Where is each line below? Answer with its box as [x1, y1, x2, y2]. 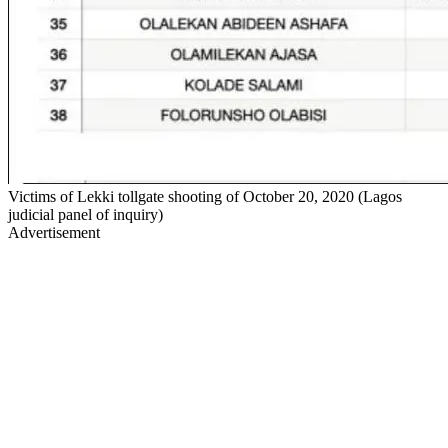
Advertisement [8, 223, 100, 241]
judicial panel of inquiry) [8, 205, 163, 223]
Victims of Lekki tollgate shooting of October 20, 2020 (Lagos [8, 187, 402, 205]
